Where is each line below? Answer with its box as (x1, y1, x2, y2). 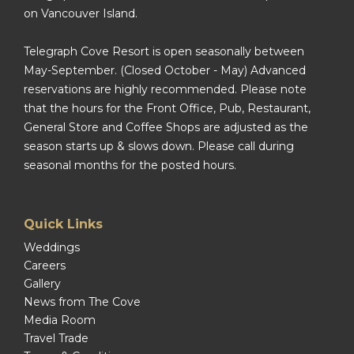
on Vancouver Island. (24, 6, 137, 21)
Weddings (24, 240, 80, 254)
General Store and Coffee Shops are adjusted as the (24, 120, 308, 134)
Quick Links (24, 217, 103, 232)
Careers (24, 258, 66, 273)
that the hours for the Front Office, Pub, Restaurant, (24, 101, 311, 115)
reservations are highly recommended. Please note (24, 82, 307, 96)
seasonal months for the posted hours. (24, 158, 236, 172)
